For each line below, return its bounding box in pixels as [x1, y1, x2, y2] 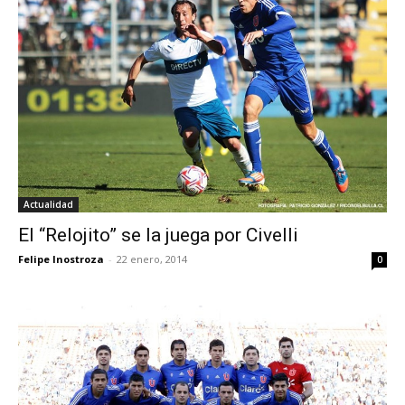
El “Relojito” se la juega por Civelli [18, 224, 298, 246]
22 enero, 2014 [117, 252, 187, 266]
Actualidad [24, 198, 73, 211]
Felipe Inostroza [18, 252, 104, 266]
